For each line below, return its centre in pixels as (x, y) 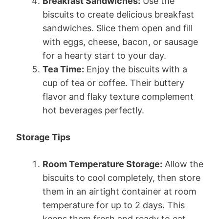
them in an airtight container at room (120, 191)
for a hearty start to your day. (104, 55)
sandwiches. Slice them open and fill (118, 28)
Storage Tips (43, 137)
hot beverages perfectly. (93, 110)
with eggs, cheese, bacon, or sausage (120, 42)
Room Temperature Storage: (102, 164)
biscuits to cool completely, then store (121, 177)
